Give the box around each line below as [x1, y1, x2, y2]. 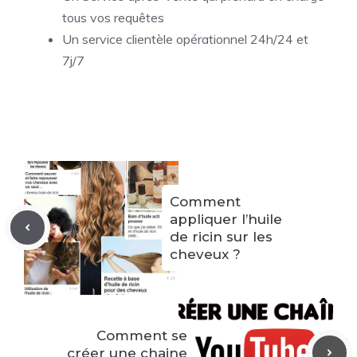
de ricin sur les [170, 228, 273, 245]
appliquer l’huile [170, 210, 282, 227]
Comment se [96, 327, 187, 343]
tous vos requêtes [62, 9, 164, 25]
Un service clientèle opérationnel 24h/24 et [62, 30, 308, 47]
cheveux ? [170, 245, 241, 262]
